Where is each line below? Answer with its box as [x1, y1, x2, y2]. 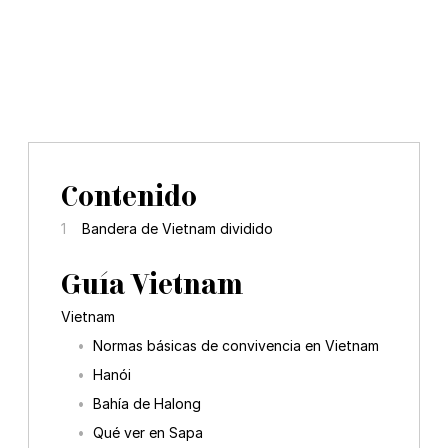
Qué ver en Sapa [93, 423, 203, 441]
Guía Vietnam [61, 265, 243, 302]
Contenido [61, 177, 197, 214]
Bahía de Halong [93, 394, 201, 412]
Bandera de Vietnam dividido [82, 219, 273, 237]
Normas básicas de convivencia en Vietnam [93, 336, 379, 354]
